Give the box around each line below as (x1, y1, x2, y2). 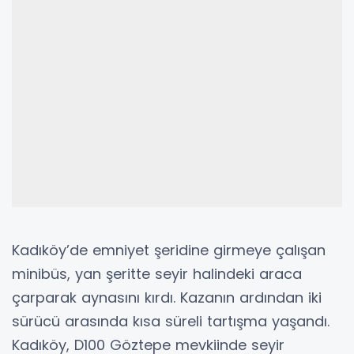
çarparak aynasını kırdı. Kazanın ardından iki (12, 287, 322, 307)
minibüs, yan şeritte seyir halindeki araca (12, 263, 302, 284)
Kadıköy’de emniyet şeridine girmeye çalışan (12, 239, 326, 260)
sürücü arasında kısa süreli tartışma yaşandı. (12, 311, 330, 331)
